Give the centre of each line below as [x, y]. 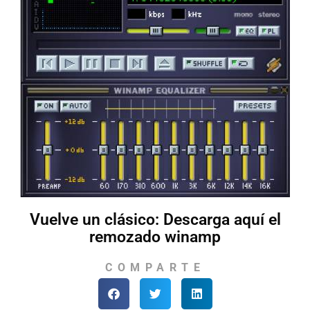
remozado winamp [155, 237]
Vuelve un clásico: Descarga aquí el [155, 219]
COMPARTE [155, 267]
